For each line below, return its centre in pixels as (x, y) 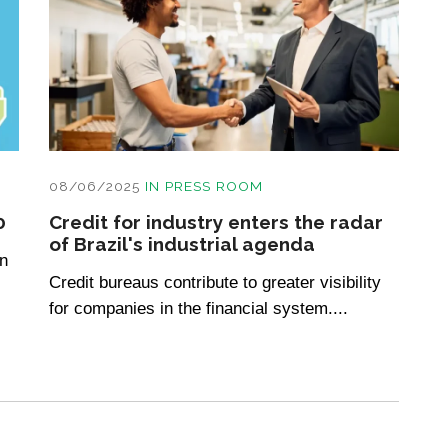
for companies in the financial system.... (198, 308)
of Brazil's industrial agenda (182, 244)
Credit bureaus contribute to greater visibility (215, 282)
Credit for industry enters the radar (216, 222)
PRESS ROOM (214, 186)
